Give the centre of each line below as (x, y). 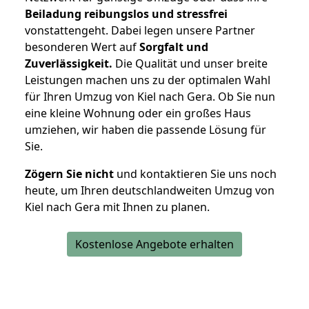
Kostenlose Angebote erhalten (154, 245)
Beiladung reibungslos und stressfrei (126, 14)
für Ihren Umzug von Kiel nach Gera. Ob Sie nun (150, 97)
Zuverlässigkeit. (69, 64)
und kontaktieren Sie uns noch (195, 174)
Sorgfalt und (174, 47)
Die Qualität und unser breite (190, 64)
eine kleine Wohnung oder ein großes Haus (138, 113)
